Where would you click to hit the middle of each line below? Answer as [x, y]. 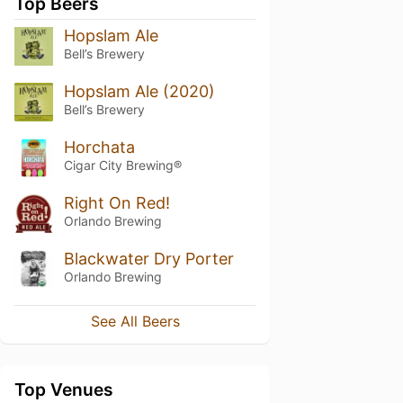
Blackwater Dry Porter [148, 258]
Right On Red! [116, 202]
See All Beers [135, 322]
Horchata [99, 147]
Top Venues [64, 390]
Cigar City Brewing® [122, 165]
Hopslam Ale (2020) [139, 91]
